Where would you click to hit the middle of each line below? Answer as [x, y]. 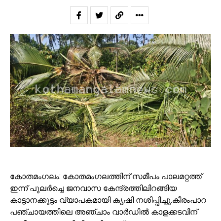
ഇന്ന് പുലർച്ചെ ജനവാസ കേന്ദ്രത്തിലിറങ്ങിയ [93, 188]
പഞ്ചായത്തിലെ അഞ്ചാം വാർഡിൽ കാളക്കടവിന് [104, 212]
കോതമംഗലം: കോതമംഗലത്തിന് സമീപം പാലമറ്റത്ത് [106, 177]
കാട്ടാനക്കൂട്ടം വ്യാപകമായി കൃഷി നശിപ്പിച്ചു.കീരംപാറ [108, 200]
